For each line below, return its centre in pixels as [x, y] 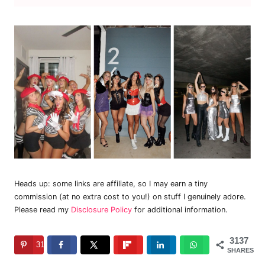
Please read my [43, 210]
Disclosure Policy [101, 210]
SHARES [240, 251]
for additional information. [180, 210]
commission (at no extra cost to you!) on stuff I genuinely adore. [130, 197]
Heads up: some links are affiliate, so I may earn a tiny [111, 184]
